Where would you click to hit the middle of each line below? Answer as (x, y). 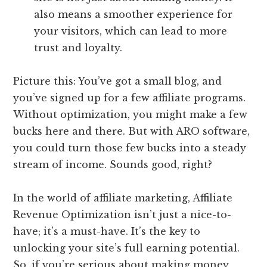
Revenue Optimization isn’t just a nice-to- (122, 215)
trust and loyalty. (78, 48)
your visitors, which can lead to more (131, 31)
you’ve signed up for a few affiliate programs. (130, 98)
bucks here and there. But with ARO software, (132, 131)
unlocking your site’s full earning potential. (127, 248)
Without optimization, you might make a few (131, 115)
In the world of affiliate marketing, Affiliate (123, 198)
